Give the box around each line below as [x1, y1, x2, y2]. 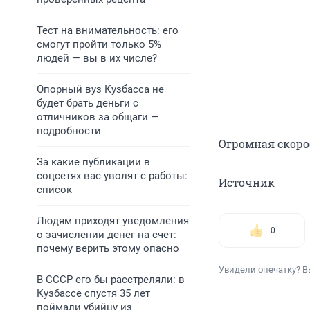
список [37, 183, 72, 196]
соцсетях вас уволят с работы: [37, 170, 188, 182]
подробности [37, 125, 101, 137]
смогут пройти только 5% [37, 38, 161, 51]
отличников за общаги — [37, 111, 159, 123]
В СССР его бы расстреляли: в [37, 273, 185, 286]
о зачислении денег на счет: [37, 228, 176, 241]
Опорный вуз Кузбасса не [37, 83, 164, 95]
